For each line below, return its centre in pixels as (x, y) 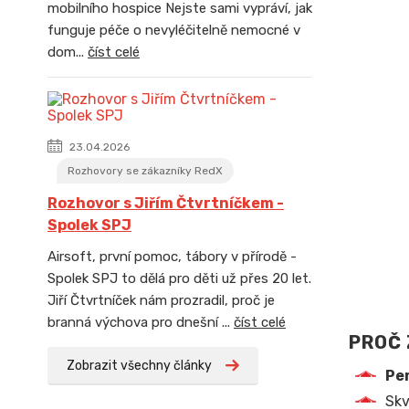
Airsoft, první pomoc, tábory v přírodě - (172, 257)
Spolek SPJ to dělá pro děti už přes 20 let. (179, 278)
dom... (68, 52)
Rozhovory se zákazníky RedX (145, 171)
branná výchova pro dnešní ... (141, 322)
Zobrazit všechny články (139, 366)
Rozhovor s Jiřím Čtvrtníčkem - (166, 203)
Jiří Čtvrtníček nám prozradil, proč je (161, 300)
